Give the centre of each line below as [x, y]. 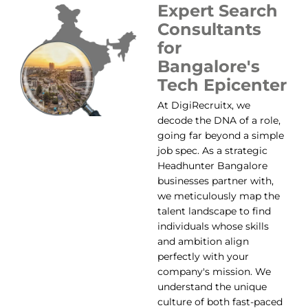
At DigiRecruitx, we [203, 105]
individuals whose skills [213, 226]
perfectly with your [203, 256]
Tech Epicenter [222, 85]
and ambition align [203, 241]
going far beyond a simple [220, 135]
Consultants [209, 29]
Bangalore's [208, 66]
